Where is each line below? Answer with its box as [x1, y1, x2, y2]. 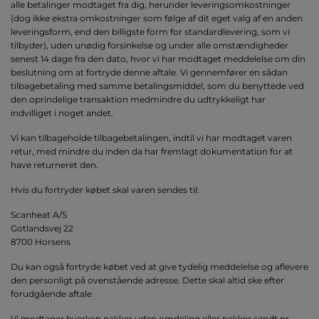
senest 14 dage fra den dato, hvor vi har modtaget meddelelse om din [11, 53, 305, 65]
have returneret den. [11, 159, 98, 171]
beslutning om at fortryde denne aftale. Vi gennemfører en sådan [11, 67, 288, 78]
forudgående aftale [11, 288, 92, 300]
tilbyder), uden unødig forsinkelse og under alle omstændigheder [11, 40, 288, 51]
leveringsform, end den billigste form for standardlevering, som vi [11, 26, 290, 38]
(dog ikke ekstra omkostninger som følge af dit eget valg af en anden [11, 13, 303, 24]
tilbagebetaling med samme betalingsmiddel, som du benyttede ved [11, 80, 304, 92]
